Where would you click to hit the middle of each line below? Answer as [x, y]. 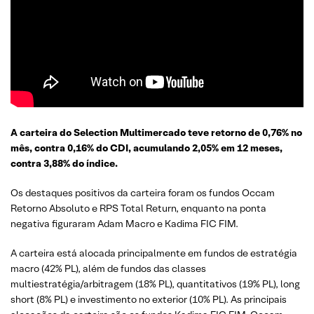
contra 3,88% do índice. [64, 164]
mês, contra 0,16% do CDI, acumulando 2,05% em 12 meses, [146, 148]
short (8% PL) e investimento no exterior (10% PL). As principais [149, 300]
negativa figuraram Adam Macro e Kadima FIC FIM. [124, 224]
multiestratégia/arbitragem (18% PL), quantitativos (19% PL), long [155, 284]
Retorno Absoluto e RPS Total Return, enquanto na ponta [138, 209]
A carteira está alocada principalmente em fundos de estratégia [154, 253]
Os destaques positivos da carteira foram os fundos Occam [143, 193]
